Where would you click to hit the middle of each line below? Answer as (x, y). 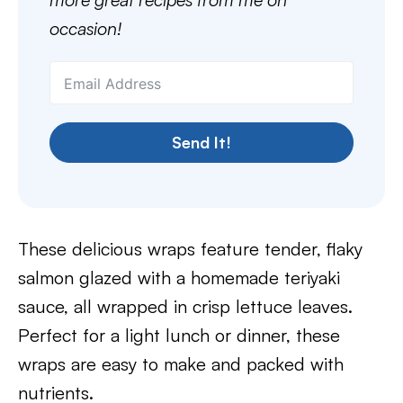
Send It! (201, 142)
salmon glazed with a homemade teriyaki (179, 278)
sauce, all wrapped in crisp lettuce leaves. (185, 306)
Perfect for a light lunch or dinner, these (179, 335)
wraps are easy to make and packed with (181, 364)
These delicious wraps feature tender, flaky (190, 249)
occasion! (85, 28)
